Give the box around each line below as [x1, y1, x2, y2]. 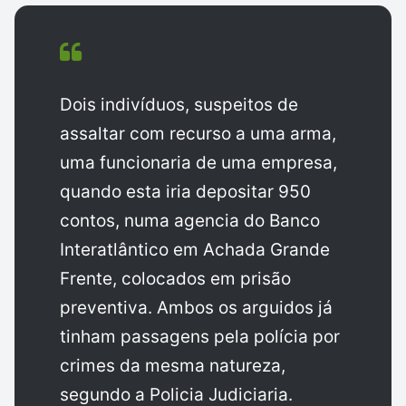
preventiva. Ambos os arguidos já [60, 297, 333, 319]
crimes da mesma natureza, [60, 355, 285, 377]
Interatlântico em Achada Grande [60, 239, 330, 261]
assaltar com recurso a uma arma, [60, 123, 336, 145]
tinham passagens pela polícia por [60, 326, 340, 348]
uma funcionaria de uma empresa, [60, 152, 337, 174]
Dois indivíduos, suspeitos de [60, 94, 298, 116]
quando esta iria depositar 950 [60, 181, 311, 203]
